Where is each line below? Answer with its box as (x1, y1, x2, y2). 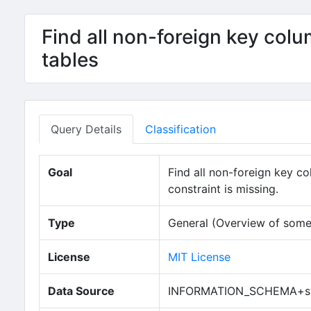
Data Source (48, 284, 115, 298)
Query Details (51, 122, 121, 136)
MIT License (168, 250, 230, 264)
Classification (145, 122, 216, 136)
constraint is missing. (168, 182, 278, 196)
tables (42, 48, 99, 72)
